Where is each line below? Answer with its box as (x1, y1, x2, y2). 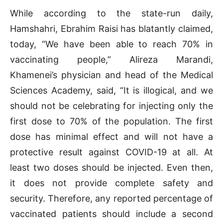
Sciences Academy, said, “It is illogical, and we (10, 85, 213, 96)
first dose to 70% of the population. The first (10, 116, 213, 127)
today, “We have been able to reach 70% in (10, 39, 213, 50)
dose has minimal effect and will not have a (10, 131, 213, 142)
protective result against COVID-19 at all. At (10, 147, 213, 158)
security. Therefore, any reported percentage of (10, 193, 213, 204)
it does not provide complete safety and (10, 178, 213, 189)
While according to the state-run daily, (10, 8, 213, 19)
